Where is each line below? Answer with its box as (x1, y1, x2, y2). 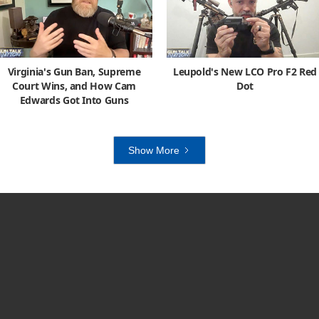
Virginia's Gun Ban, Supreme (7, 64, 141, 78)
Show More (128, 144, 179, 156)
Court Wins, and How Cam (12, 78, 136, 93)
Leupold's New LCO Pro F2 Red (172, 64, 318, 78)
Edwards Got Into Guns (19, 93, 129, 107)
